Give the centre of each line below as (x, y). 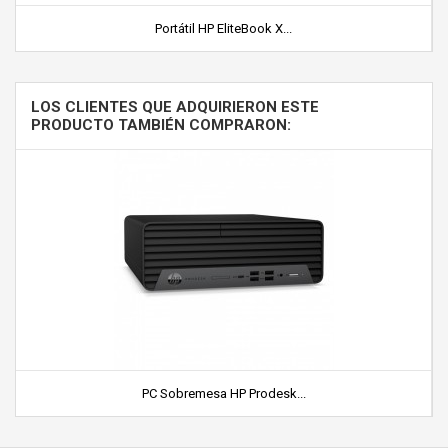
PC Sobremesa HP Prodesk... (223, 393)
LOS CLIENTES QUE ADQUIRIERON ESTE (175, 107)
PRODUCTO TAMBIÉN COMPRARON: (161, 125)
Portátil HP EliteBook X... (223, 28)
